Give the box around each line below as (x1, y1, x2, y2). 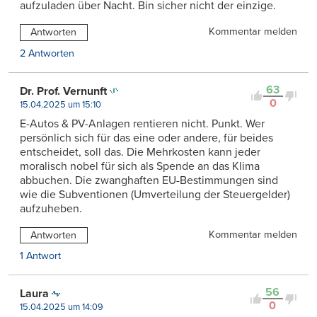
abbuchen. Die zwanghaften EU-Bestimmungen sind (20, 173, 278, 188)
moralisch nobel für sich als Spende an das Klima (20, 158, 260, 173)
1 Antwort (20, 250, 61, 263)
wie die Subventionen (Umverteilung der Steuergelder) (20, 187, 290, 202)
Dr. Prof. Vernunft (20, 83, 107, 98)
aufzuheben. (20, 201, 82, 216)
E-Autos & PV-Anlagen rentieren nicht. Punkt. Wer (20, 116, 265, 131)
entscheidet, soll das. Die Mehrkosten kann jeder (20, 144, 260, 159)
